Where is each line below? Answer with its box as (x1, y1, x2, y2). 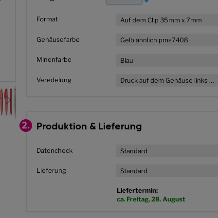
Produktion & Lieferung (36, 122, 142, 132)
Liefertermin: (116, 186, 158, 195)
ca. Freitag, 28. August (116, 195, 185, 203)
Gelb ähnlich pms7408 (120, 36, 188, 44)
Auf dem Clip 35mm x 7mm (120, 16, 202, 24)
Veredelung (36, 75, 72, 84)
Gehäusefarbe (36, 35, 80, 43)
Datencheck (36, 146, 73, 154)
